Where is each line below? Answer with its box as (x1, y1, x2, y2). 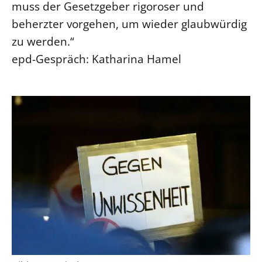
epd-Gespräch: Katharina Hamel (12, 51, 181, 67)
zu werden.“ (12, 33, 77, 49)
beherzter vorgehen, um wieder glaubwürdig (12, 16, 247, 32)
